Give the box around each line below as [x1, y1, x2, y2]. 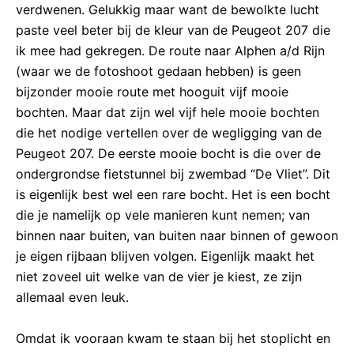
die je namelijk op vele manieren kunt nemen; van [16, 207, 310, 224]
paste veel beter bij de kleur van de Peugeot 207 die [16, 22, 330, 39]
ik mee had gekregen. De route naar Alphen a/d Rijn [16, 43, 325, 59]
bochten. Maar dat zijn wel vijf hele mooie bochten [16, 104, 319, 121]
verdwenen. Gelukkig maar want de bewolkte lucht [16, 2, 319, 18]
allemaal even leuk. [16, 289, 129, 306]
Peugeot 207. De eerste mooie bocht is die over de [16, 145, 321, 162]
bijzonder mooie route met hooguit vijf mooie [16, 84, 288, 100]
